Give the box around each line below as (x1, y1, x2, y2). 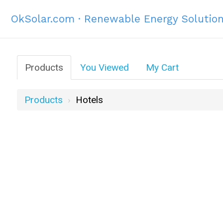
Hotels (75, 94, 103, 106)
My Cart (145, 62, 179, 73)
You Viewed (80, 62, 129, 73)
